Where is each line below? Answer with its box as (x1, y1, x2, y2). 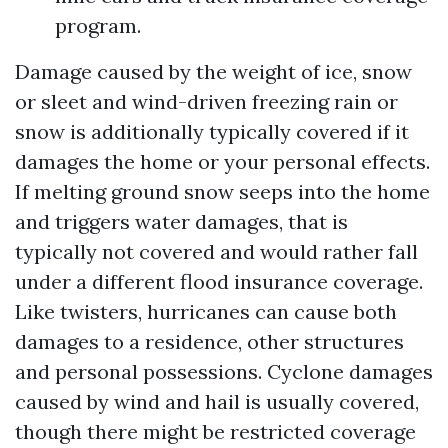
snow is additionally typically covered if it (15, 119, 409, 144)
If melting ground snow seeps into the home (15, 179, 430, 204)
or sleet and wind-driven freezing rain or (15, 89, 398, 114)
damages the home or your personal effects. (15, 149, 430, 174)
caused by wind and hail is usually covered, (15, 389, 419, 414)
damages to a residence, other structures (15, 329, 404, 354)
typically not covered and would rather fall (15, 239, 418, 264)
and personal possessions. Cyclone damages (15, 359, 433, 384)
